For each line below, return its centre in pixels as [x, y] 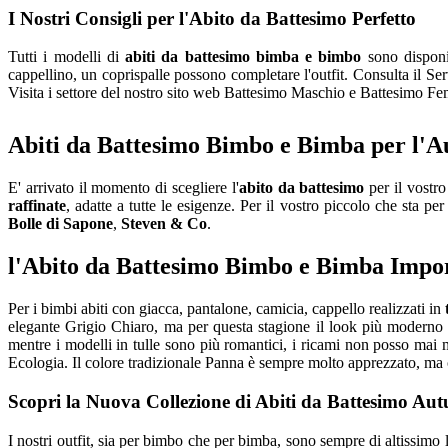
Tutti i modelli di [66, 57]
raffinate [37, 206]
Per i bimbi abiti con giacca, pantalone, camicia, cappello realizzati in [227, 309]
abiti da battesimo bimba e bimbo [243, 57]
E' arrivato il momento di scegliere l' [123, 188]
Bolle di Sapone [60, 224]
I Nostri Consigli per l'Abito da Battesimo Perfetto [212, 18]
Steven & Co [164, 224]
